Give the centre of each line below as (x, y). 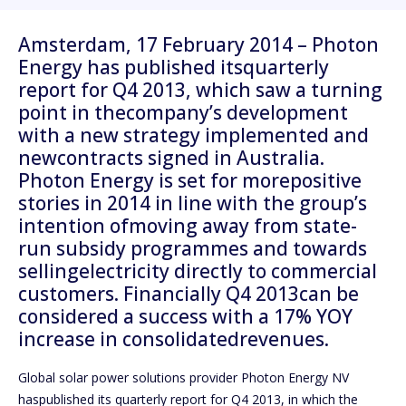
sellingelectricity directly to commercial (198, 271)
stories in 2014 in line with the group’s (193, 203)
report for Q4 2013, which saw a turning (200, 90)
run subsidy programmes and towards (193, 249)
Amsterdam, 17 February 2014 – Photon (198, 45)
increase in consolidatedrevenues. (174, 339)
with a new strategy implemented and (193, 135)
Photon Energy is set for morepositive (190, 181)
